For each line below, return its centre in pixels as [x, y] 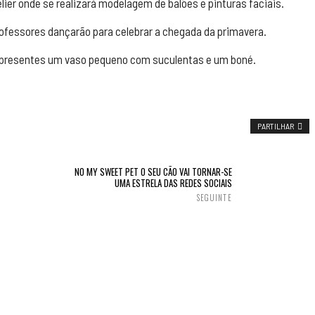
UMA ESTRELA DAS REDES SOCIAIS [173, 183]
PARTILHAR [275, 126]
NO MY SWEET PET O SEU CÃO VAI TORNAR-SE [153, 172]
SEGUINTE [214, 198]
